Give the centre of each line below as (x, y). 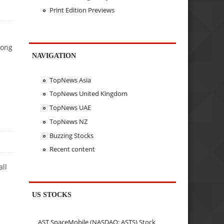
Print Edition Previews (82, 10)
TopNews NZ (68, 121)
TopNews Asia (70, 80)
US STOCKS (52, 195)
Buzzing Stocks (71, 135)
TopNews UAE (70, 108)
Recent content (72, 149)
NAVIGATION (54, 56)
